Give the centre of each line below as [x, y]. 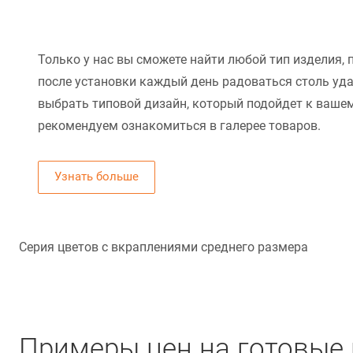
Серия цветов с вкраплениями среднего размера [163, 247]
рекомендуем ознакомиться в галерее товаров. [179, 126]
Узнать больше [97, 177]
